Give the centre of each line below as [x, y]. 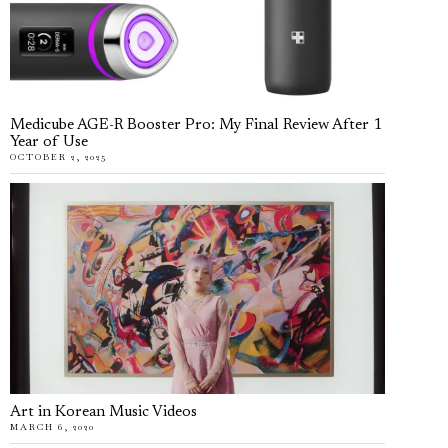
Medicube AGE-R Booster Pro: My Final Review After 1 [196, 125]
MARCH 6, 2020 [52, 426]
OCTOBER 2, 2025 [58, 156]
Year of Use [49, 142]
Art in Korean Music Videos [103, 412]
